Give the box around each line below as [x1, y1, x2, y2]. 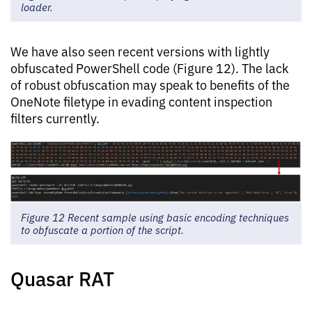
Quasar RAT [10, 264, 114, 292]
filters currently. [10, 109, 100, 126]
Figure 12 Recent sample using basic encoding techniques [21, 210, 289, 225]
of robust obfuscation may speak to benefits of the [10, 75, 290, 93]
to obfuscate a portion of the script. [21, 222, 184, 237]
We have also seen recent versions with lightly [10, 42, 270, 59]
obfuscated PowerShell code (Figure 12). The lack [10, 58, 288, 76]
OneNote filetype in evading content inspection [10, 92, 272, 109]
